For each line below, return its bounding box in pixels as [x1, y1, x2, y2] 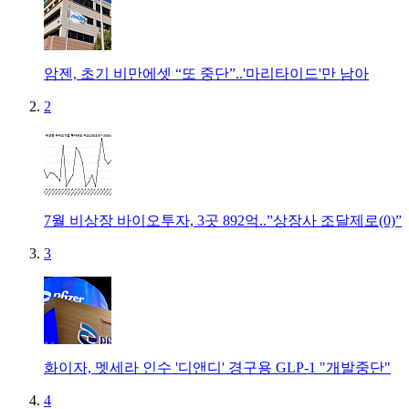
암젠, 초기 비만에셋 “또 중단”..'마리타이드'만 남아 [44, 65, 369, 81]
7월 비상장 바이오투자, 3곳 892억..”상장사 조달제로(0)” [44, 212, 402, 228]
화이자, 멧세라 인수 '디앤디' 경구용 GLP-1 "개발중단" [44, 359, 391, 375]
